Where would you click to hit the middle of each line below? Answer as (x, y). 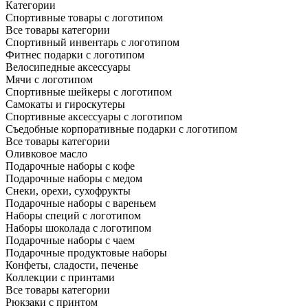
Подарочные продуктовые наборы (86, 252)
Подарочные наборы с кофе (70, 166)
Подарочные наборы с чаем (70, 240)
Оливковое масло (46, 153)
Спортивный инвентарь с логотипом (92, 42)
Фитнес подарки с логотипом (75, 54)
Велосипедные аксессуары (68, 67)
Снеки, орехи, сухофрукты (68, 190)
